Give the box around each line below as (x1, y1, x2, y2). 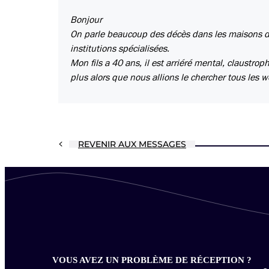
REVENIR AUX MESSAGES (78, 139, 186, 150)
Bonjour (70, 15, 102, 25)
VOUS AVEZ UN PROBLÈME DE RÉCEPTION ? (52, 255, 252, 265)
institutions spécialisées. (70, 44, 169, 54)
